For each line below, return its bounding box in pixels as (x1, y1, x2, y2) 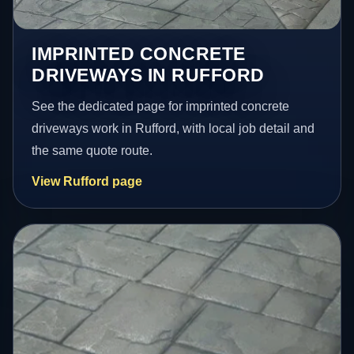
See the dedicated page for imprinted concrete (32, 100, 290, 114)
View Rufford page (32, 175, 143, 189)
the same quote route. (32, 144, 153, 158)
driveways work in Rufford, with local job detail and (32, 122, 315, 136)
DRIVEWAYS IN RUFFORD (32, 65, 265, 86)
